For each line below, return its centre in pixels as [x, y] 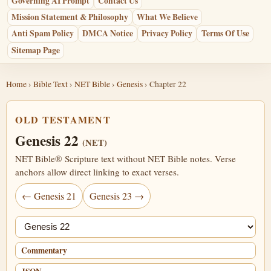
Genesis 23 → [117, 195]
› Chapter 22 [165, 84]
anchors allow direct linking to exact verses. [97, 171]
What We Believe [168, 17]
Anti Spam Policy [43, 34]
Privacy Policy [167, 34]
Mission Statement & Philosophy [70, 17]
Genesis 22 [49, 141]
